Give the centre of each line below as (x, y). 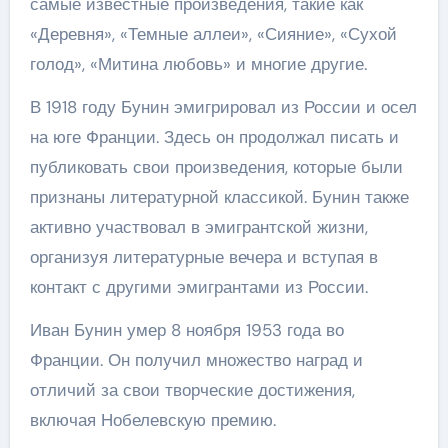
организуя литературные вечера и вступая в (203, 257)
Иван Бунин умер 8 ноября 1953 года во (186, 330)
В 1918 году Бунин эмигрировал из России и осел (223, 107)
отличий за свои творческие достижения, (192, 390)
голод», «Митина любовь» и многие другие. (198, 64)
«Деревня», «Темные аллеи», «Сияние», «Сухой (213, 34)
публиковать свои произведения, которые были (216, 167)
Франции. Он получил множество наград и (196, 360)
